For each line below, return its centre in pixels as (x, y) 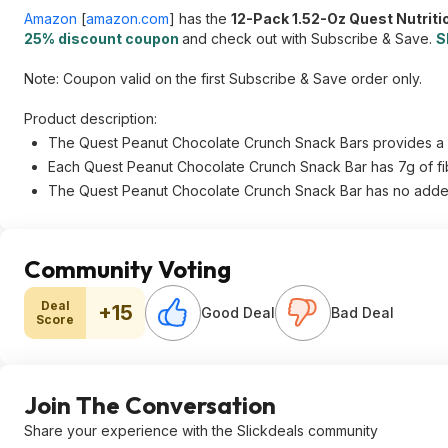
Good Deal (238, 312)
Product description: (90, 118)
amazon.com (127, 18)
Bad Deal (362, 312)
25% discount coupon (103, 38)
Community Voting (127, 269)
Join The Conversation (150, 405)
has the (203, 18)
